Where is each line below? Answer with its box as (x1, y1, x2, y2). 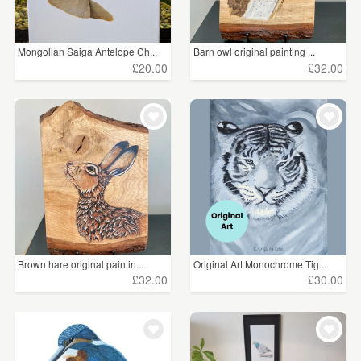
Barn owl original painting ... (193, 44, 316, 59)
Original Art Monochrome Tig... (193, 256, 327, 271)
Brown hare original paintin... (18, 256, 143, 271)
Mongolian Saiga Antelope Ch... (18, 44, 157, 59)
